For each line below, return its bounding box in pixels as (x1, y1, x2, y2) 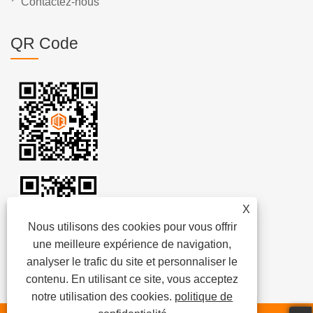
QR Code (10, 34, 78, 53)
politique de (175, 291, 233, 303)
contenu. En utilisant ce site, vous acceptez (26, 273, 239, 285)
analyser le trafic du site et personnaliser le (27, 256, 238, 268)
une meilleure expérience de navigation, (33, 238, 232, 250)
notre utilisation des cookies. (31, 291, 175, 303)
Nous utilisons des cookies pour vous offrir (27, 221, 237, 233)
